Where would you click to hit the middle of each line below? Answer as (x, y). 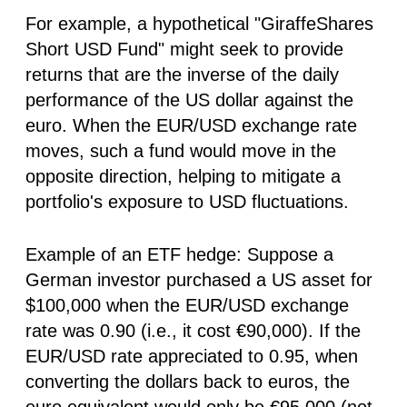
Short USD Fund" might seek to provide (184, 49)
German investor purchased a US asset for (199, 279)
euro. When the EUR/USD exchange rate (191, 125)
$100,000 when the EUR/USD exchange (187, 305)
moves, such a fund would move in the (181, 150)
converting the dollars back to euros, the (188, 381)
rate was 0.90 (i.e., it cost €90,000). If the (193, 330)
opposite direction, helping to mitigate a (183, 176)
